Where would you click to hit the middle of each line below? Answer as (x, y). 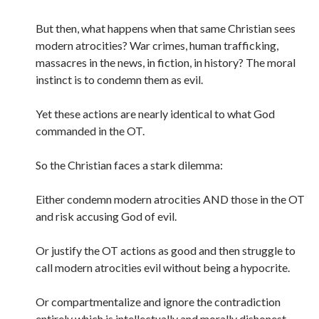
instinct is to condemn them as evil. (119, 79)
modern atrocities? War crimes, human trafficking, (157, 45)
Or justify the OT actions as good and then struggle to (166, 250)
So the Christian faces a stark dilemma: (129, 165)
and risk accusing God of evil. (106, 216)
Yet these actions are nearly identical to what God (155, 114)
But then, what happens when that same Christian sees (166, 28)
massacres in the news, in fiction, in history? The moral (166, 62)
